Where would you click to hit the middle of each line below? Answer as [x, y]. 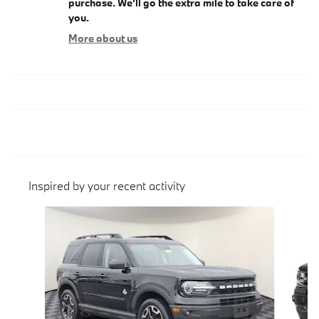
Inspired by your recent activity [107, 185]
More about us [103, 38]
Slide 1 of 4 [36, 213]
